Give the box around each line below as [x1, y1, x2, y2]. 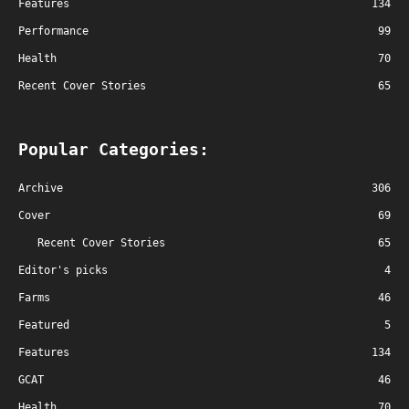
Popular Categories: [18, 139, 209, 159]
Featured [18, 318, 69, 331]
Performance [18, 24, 89, 37]
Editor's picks [18, 263, 108, 277]
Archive [18, 181, 63, 194]
